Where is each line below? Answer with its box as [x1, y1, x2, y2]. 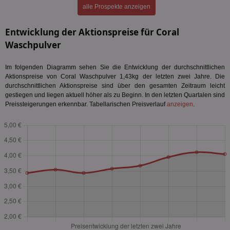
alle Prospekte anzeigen [82, 3, 150, 10]
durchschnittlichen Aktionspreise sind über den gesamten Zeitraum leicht [5, 82, 225, 89]
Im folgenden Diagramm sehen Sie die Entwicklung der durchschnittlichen [5, 64, 225, 71]
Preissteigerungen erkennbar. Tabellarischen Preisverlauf [5, 101, 167, 108]
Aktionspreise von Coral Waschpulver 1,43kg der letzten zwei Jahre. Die [5, 73, 225, 80]
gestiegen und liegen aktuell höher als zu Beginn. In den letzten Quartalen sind [5, 91, 225, 99]
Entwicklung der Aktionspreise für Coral [5, 26, 179, 38]
